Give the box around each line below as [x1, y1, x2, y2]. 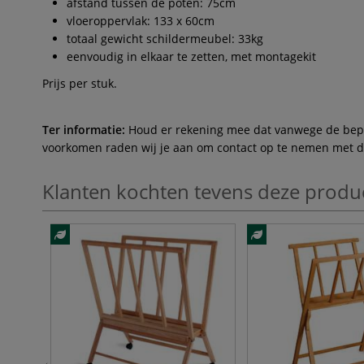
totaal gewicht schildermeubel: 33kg [67, 30, 263, 46]
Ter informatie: [42, 121, 125, 137]
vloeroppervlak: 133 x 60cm [67, 12, 214, 28]
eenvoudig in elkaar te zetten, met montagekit [67, 48, 316, 64]
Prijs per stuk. [42, 75, 117, 91]
